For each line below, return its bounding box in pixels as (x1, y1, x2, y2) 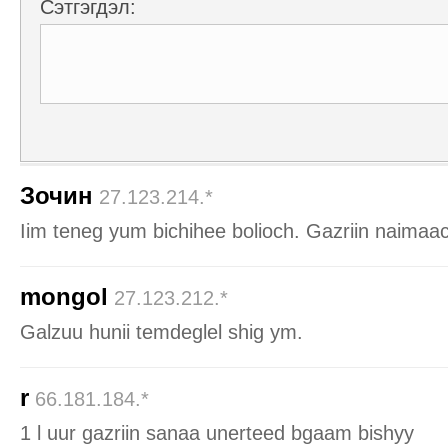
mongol (20, 283, 108, 310)
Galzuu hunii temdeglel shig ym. (20, 320, 303, 343)
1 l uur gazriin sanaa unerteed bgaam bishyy (20, 421, 414, 444)
